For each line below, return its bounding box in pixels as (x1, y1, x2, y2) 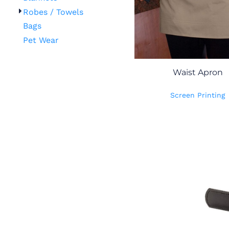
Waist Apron (172, 67, 223, 77)
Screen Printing (170, 91, 225, 99)
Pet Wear (23, 35, 59, 45)
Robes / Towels (23, 7, 84, 17)
